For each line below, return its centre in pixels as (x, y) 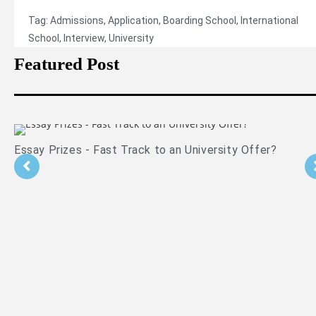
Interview (84, 38)
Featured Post (67, 63)
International (269, 20)
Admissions (77, 20)
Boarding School (200, 20)
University (131, 38)
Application (133, 20)
